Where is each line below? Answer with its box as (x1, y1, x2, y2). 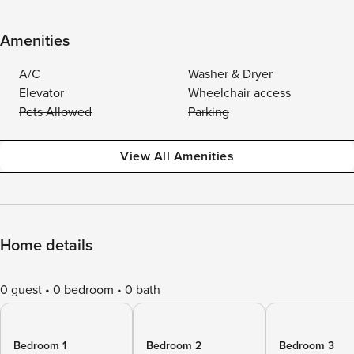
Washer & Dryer (188, 66, 273, 82)
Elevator (19, 85, 64, 101)
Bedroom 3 (279, 339, 334, 352)
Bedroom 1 (13, 339, 66, 352)
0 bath (125, 282, 160, 298)
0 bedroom (53, 282, 114, 298)
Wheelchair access (188, 85, 291, 101)
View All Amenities (120, 149, 234, 164)
